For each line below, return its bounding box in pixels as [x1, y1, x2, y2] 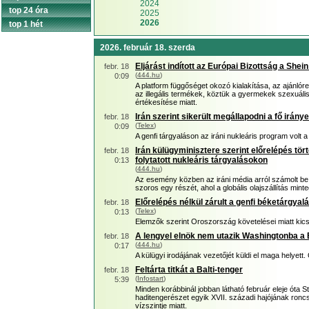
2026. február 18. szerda [100, 43, 195, 52]
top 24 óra [9, 6, 48, 15]
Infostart [137, 275, 163, 282]
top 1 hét [9, 19, 43, 29]
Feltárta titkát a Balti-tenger [135, 265, 243, 275]
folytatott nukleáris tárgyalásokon [135, 155, 268, 165]
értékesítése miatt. [135, 98, 197, 106]
